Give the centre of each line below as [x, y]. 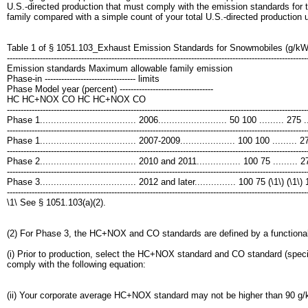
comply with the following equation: [76, 264]
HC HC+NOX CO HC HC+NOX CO [76, 99]
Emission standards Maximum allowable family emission [120, 68]
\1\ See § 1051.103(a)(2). [56, 202]
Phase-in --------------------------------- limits [83, 79]
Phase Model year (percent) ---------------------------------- [110, 89]
